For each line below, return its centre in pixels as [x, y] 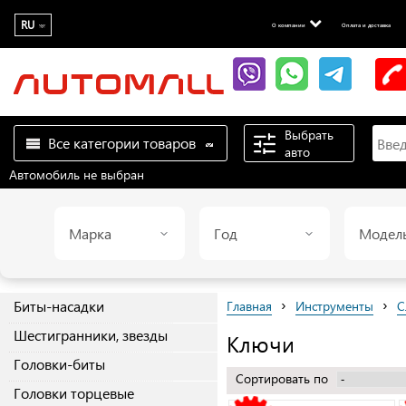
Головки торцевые [74, 393]
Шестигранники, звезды [91, 335]
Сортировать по [284, 379]
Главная [249, 306]
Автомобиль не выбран [77, 174]
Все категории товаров [122, 142]
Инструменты [334, 306]
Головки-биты [59, 364]
